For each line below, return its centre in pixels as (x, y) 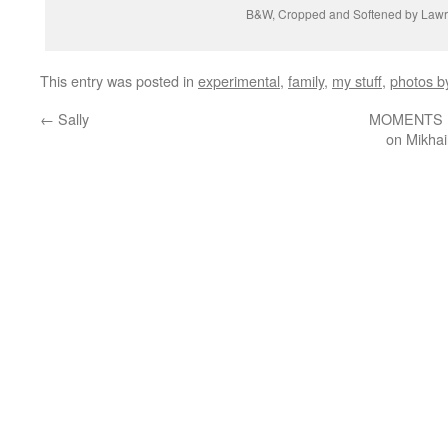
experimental (239, 81)
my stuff (357, 81)
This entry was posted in (119, 81)
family (306, 81)
